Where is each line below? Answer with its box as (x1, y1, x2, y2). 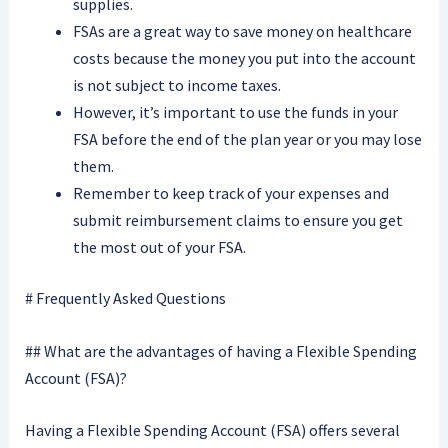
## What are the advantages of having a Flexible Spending (24, 340, 417, 361)
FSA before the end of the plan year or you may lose (72, 129, 422, 150)
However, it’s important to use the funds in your (72, 102, 398, 123)
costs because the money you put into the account (72, 48, 416, 69)
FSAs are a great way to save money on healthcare (72, 21, 412, 42)
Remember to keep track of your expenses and (72, 183, 389, 204)
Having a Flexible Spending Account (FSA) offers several (24, 420, 400, 441)
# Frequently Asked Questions (24, 288, 226, 309)
